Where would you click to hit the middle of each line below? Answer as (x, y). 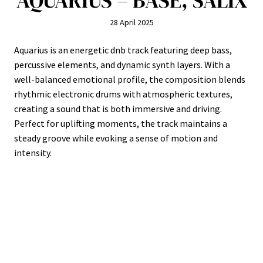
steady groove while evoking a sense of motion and (116, 138)
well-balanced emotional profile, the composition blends (130, 79)
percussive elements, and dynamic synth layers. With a (122, 65)
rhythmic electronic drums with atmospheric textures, (123, 94)
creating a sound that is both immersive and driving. (118, 109)
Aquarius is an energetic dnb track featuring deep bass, (123, 50)
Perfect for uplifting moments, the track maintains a (121, 123)
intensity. (33, 153)
